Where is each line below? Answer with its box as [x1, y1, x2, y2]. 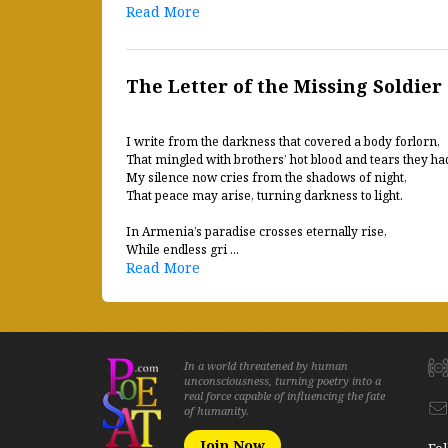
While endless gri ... [126, 241, 239, 258]
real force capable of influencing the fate [184, 388, 385, 403]
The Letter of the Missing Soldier [126, 74, 442, 98]
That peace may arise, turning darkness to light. [126, 187, 403, 204]
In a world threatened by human [184, 358, 348, 373]
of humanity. [184, 403, 249, 418]
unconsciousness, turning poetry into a [184, 373, 381, 388]
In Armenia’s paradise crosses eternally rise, [126, 223, 387, 240]
